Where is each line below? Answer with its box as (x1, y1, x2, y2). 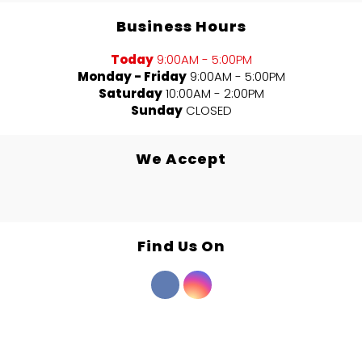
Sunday (130, 102, 183, 120)
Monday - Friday (77, 68, 187, 86)
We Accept (136, 149, 226, 170)
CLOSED (185, 102, 232, 120)
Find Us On (137, 236, 225, 257)
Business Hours (116, 16, 246, 37)
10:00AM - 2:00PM (165, 85, 264, 103)
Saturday (98, 85, 162, 103)
